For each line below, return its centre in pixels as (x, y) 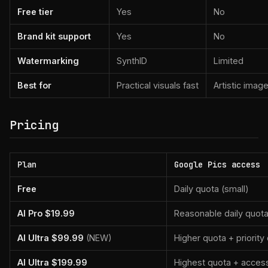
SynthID (132, 61)
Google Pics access (217, 165)
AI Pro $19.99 (46, 213)
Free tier (35, 12)
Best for (34, 85)
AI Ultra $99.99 (51, 238)
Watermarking (48, 61)
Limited (229, 61)
